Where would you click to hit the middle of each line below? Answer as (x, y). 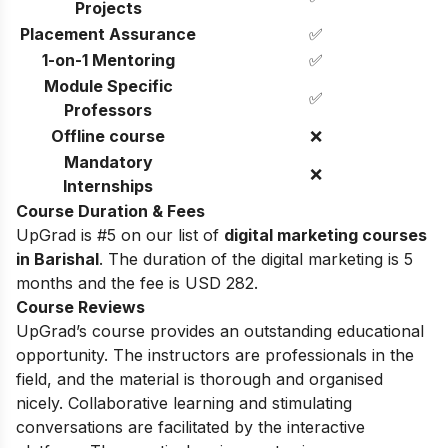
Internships (108, 185)
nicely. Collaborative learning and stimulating (184, 402)
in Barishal (57, 258)
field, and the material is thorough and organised (199, 378)
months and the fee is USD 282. (139, 282)
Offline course (108, 135)
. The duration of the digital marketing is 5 (256, 258)
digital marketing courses (325, 234)
